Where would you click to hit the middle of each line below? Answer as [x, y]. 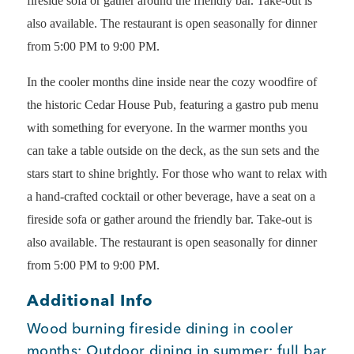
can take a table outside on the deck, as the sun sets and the [173, 151]
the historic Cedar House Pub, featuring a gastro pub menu [172, 105]
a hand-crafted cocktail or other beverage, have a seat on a [171, 196]
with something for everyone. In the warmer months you [167, 128]
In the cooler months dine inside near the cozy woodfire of [171, 82]
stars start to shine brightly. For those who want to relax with [177, 173]
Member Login [62, 44]
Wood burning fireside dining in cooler [160, 328]
